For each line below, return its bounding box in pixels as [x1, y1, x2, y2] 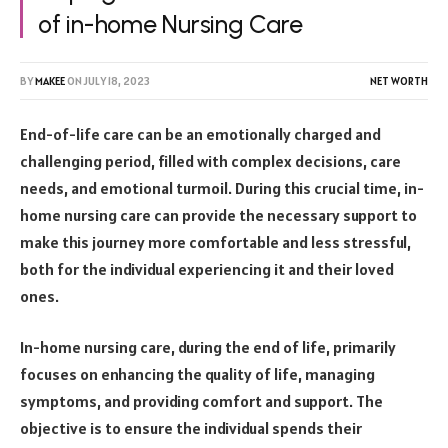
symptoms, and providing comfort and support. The [20, 391, 383, 412]
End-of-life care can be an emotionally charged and [20, 123, 381, 144]
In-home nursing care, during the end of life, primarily [20, 337, 396, 358]
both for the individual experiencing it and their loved [20, 258, 394, 279]
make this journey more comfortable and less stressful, [20, 231, 411, 252]
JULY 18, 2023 [84, 73, 150, 88]
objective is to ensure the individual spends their [20, 418, 362, 439]
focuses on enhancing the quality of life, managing [20, 364, 375, 385]
